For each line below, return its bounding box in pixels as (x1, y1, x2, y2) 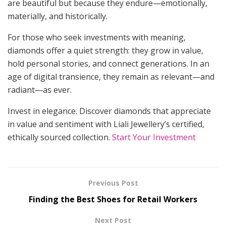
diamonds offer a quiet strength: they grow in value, (8, 45, 203, 56)
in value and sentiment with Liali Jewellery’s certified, (8, 119, 204, 130)
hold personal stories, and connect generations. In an (8, 58, 209, 70)
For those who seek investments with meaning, (8, 32, 186, 43)
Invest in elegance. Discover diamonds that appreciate (8, 105, 211, 117)
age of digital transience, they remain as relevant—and (8, 71, 214, 83)
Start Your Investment (112, 132, 196, 143)
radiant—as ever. (8, 84, 72, 96)
